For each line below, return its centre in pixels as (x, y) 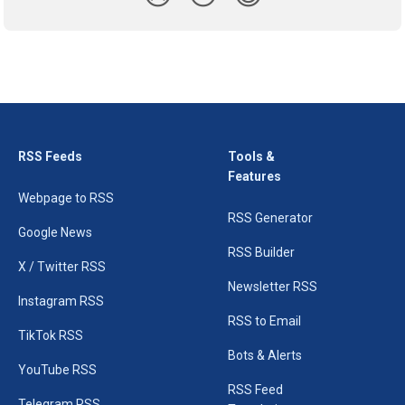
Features (254, 177)
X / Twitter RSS (62, 267)
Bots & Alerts (265, 356)
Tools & (251, 157)
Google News (55, 233)
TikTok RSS (51, 336)
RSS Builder (261, 253)
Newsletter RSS (273, 287)
